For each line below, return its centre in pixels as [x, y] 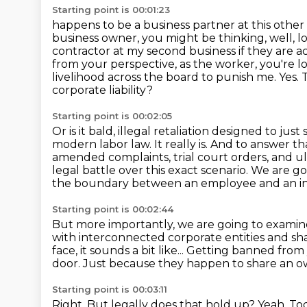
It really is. [182, 144]
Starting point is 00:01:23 [111, 10]
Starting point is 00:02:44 [113, 209]
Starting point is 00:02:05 [112, 116]
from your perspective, [116, 64]
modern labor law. [103, 144]
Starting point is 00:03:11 [110, 289]
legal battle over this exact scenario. [151, 170]
